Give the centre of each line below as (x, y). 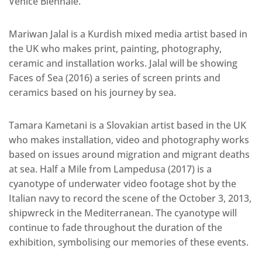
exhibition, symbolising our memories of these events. (129, 242)
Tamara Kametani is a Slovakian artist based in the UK (127, 125)
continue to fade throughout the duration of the (116, 228)
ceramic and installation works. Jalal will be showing (123, 63)
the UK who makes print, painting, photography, (115, 49)
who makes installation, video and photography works (129, 140)
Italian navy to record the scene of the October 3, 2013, (130, 199)
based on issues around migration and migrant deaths (129, 155)
